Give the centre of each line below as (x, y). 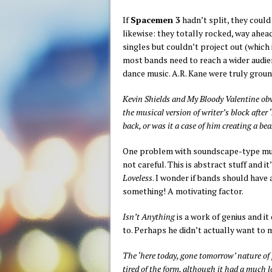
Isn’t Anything (149, 216)
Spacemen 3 (155, 20)
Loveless (138, 178)
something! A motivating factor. (183, 191)
